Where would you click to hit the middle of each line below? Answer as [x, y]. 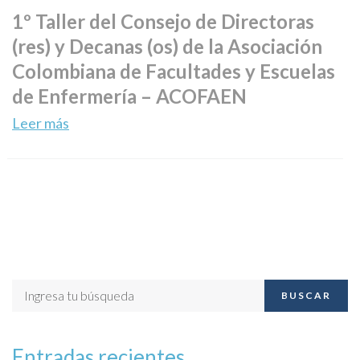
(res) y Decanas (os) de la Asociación [167, 46]
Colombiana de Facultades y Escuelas [174, 71]
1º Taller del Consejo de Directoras [163, 21]
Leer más [41, 123]
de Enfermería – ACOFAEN [129, 96]
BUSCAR [307, 296]
